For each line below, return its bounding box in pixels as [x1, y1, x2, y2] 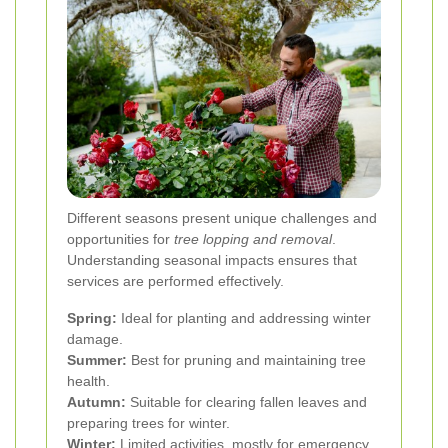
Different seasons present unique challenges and [67, 209, 377, 226]
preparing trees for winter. [67, 414, 230, 431]
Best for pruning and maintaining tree [127, 351, 366, 368]
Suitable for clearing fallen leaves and [126, 393, 367, 410]
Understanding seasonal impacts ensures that [67, 251, 357, 268]
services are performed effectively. [67, 272, 284, 289]
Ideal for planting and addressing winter [117, 309, 371, 326]
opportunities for [67, 230, 174, 247]
